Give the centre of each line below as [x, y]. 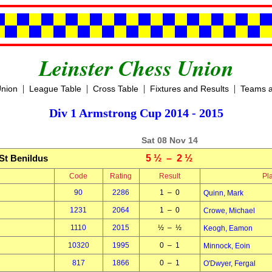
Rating [121, 176]
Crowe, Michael [229, 211]
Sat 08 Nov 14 [169, 140]
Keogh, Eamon [228, 228]
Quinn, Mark [223, 193]
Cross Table [115, 89]
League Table [55, 89]
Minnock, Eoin [226, 246]
